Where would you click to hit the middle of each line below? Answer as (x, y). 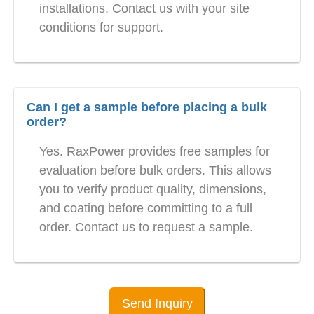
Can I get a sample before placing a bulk (147, 108)
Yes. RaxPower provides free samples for (155, 152)
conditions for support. (101, 28)
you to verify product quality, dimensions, (153, 190)
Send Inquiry (157, 304)
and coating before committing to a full (146, 209)
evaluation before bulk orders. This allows (155, 171)
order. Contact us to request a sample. (146, 227)
